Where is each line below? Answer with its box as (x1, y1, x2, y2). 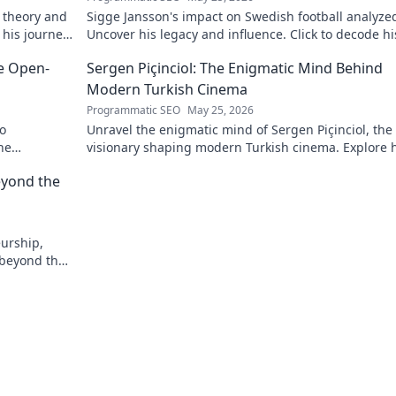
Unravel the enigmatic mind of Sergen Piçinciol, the (87, 121, 392, 138)
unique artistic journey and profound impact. (87, 156, 355, 173)
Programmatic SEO (87, 103, 180, 118)
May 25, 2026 (187, 103, 254, 118)
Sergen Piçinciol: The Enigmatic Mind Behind (87, 58, 383, 78)
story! (87, 43, 119, 60)
